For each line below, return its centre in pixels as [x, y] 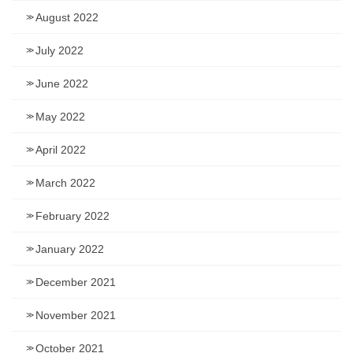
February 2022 [72, 216]
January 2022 [70, 249]
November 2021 [76, 316]
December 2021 [76, 282]
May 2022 [60, 117]
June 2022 [62, 84]
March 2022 [65, 183]
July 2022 [59, 51]
